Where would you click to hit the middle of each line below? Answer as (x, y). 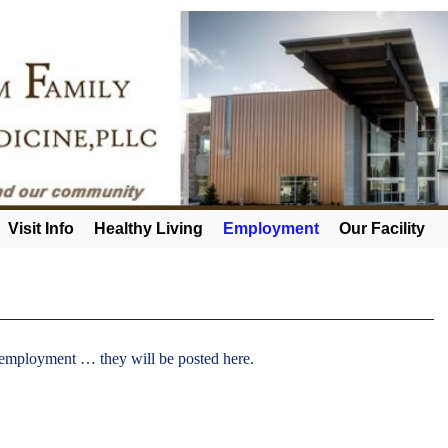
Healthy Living (149, 228)
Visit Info (41, 228)
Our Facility (382, 228)
